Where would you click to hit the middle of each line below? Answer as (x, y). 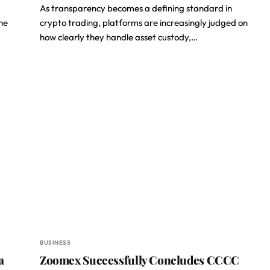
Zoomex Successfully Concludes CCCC (140, 260)
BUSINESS (55, 243)
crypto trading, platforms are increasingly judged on (144, 23)
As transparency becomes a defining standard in (136, 8)
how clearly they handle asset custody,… (119, 37)
